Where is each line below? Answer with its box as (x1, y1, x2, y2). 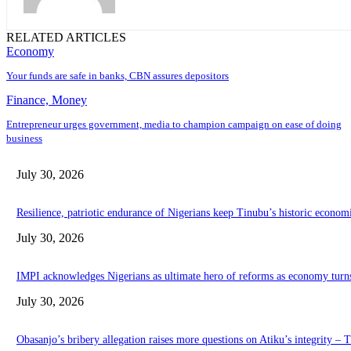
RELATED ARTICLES (6, 31, 126, 45)
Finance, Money (6, 93, 87, 107)
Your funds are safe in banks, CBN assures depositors (6, 70, 229, 82)
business (6, 132, 42, 145)
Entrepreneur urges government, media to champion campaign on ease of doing (6, 118, 342, 131)
